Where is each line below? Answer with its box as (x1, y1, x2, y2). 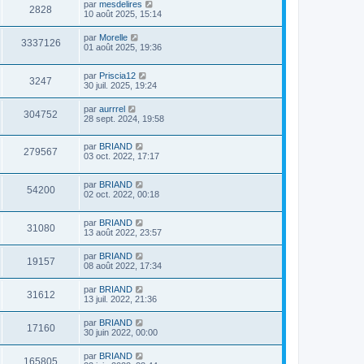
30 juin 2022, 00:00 (84, 327, 158, 337)
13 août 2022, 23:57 (84, 227, 162, 237)
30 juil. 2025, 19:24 (84, 80, 157, 90)
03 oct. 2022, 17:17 (84, 151, 159, 162)
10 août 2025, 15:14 (84, 9, 162, 19)
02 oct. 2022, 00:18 (84, 189, 159, 200)
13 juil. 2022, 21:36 (84, 293, 157, 304)
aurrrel (99, 103, 125, 114)
